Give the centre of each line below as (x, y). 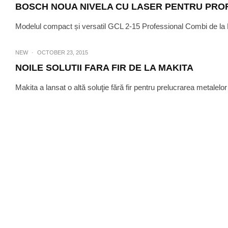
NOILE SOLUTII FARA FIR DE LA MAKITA (104, 68)
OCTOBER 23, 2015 (63, 52)
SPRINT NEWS (201, 99)
